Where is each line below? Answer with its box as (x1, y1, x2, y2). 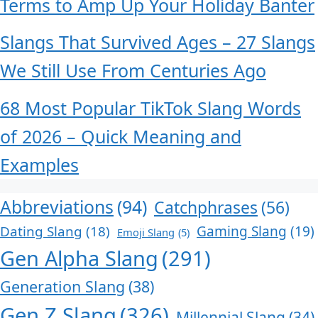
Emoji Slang (117, 224, 175, 239)
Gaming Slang (197, 221, 287, 241)
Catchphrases (154, 195, 258, 219)
